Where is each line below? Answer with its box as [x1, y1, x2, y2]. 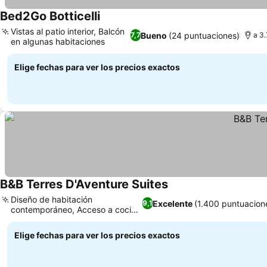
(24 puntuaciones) [168, 30, 240, 41]
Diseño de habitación [11, 194, 92, 204]
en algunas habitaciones [11, 36, 105, 46]
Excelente [153, 198, 193, 209]
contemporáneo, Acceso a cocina [11, 204, 141, 215]
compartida [11, 215, 55, 225]
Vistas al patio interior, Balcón [11, 26, 125, 36]
